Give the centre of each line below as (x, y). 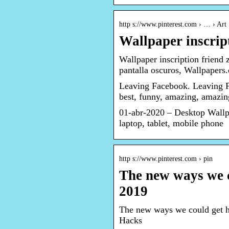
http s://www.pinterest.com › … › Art (173, 25)
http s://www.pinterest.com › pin (166, 159)
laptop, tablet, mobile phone (171, 123)
